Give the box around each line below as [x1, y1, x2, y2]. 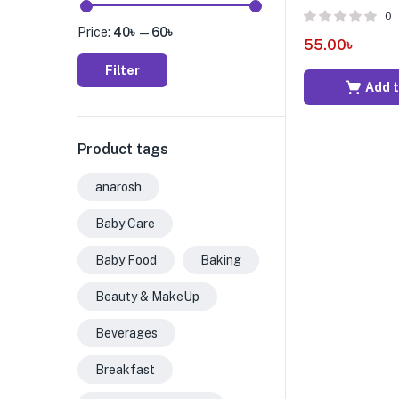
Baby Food [95, 253, 157, 267]
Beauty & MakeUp [95, 289, 199, 304]
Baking [200, 253, 241, 267]
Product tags [77, 141, 168, 158]
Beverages [95, 326, 158, 340]
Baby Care [95, 216, 155, 231]
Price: [77, 25, 113, 39]
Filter [105, 63, 140, 77]
